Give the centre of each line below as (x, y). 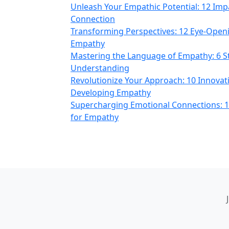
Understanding (100, 68)
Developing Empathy (111, 93)
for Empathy (95, 117)
